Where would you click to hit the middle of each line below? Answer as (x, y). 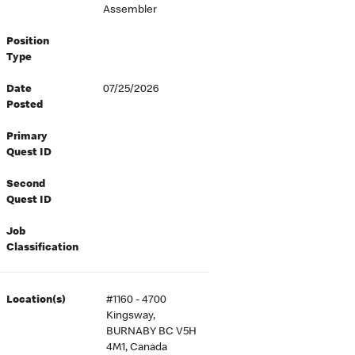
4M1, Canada (137, 348)
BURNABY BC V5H (152, 332)
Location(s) (36, 300)
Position (28, 42)
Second (26, 185)
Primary (27, 137)
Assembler (130, 10)
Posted (25, 105)
